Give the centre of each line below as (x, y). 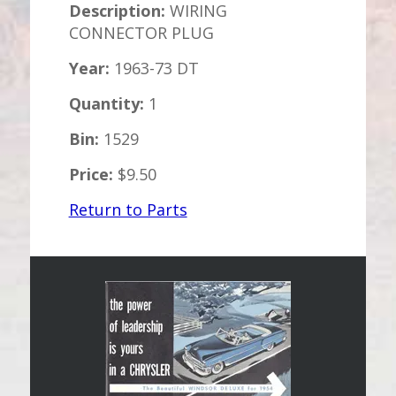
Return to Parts (128, 209)
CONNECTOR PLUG (141, 33)
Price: (91, 174)
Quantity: (106, 103)
